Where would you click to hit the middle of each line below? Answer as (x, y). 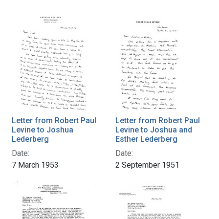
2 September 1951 (147, 165)
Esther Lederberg (146, 139)
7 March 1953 (35, 165)
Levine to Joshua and (154, 130)
